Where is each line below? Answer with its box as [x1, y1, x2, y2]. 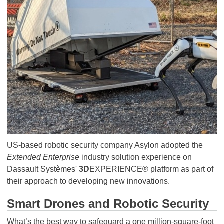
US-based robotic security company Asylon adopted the [7, 141, 203, 149]
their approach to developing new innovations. [7, 177, 170, 185]
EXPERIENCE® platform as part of [89, 165, 213, 173]
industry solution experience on [79, 153, 192, 161]
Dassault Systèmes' [7, 165, 79, 173]
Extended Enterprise [7, 153, 79, 161]
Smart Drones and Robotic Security [7, 197, 209, 210]
